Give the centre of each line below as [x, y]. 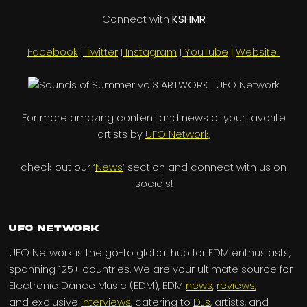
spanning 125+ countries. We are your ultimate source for [151, 269]
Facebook [53, 52]
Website [258, 52]
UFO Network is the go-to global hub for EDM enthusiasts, [150, 253]
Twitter [100, 52]
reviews [236, 286]
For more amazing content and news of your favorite [153, 118]
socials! [153, 184]
